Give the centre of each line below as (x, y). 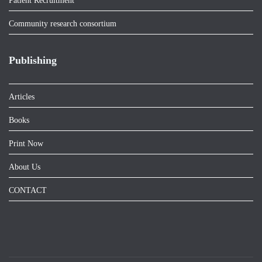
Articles (22, 97)
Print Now (26, 144)
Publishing (33, 60)
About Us (25, 167)
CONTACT (28, 190)
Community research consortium (63, 24)
